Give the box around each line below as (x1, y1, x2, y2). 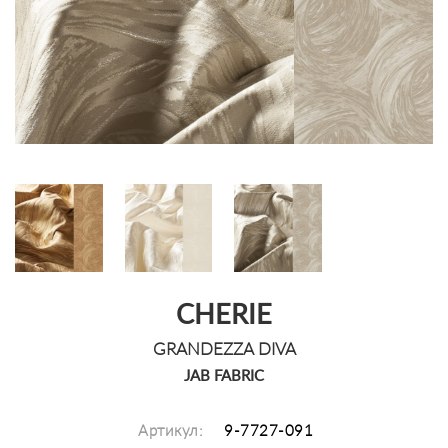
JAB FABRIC (184, 368, 264, 384)
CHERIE (176, 301, 272, 329)
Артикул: (138, 423, 204, 439)
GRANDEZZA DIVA (152, 340, 296, 358)
